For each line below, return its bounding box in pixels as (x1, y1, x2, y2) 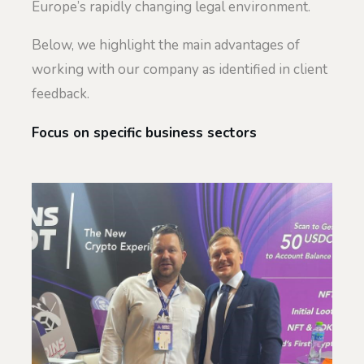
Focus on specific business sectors (32, 123, 257, 142)
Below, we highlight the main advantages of (32, 36, 300, 55)
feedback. (32, 84, 89, 104)
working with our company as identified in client (32, 60, 327, 80)
